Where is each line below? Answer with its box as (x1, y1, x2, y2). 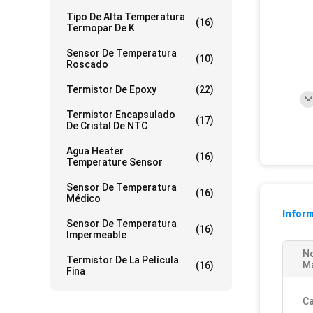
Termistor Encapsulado (66, 109, 175, 120)
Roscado (66, 59, 108, 70)
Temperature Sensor (66, 156, 163, 168)
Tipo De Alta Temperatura (66, 11, 185, 22)
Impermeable (66, 229, 126, 240)
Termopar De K (66, 22, 135, 34)
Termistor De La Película (66, 254, 179, 265)
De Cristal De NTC (66, 120, 147, 131)
